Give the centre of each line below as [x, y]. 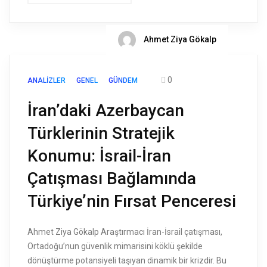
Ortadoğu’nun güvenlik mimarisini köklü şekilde [115, 246]
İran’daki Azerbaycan [106, 111]
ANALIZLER [46, 81]
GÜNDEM [123, 81]
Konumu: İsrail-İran [99, 156]
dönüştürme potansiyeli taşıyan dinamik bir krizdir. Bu [127, 261]
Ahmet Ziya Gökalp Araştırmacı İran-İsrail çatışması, [125, 232]
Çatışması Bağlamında [112, 179]
